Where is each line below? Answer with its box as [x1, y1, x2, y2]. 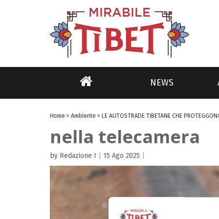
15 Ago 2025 [103, 152, 140, 160]
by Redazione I [50, 152, 96, 160]
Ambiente [71, 112, 96, 119]
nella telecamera [50, 125, 200, 149]
